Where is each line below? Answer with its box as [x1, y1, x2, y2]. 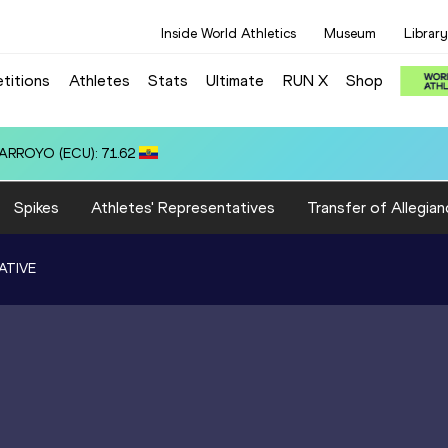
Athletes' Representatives [91, 197, 275, 217]
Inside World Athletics [161, 25, 296, 42]
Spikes [14, 197, 59, 217]
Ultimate [206, 70, 265, 90]
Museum [324, 25, 376, 42]
